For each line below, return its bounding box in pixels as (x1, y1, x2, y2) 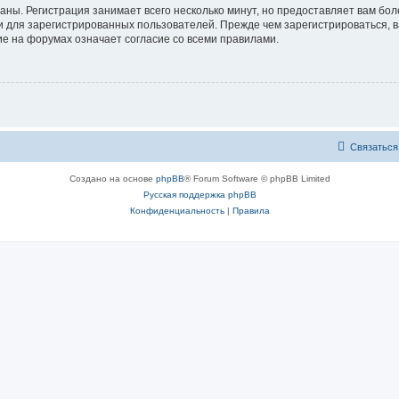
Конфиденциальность (129, 205, 224, 216)
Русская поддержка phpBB (142, 189, 256, 199)
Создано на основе (69, 173, 156, 183)
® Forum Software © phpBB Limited (183, 173, 330, 183)
